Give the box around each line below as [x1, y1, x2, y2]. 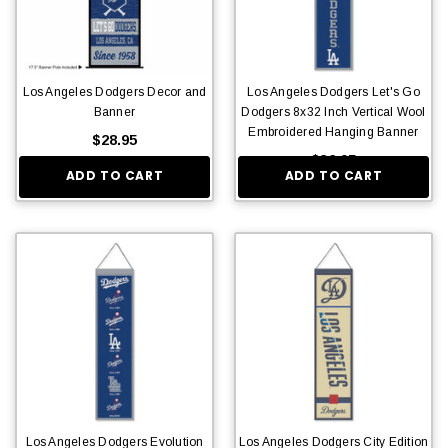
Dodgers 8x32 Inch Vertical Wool [241, 104, 426, 119]
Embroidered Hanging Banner [248, 124, 419, 139]
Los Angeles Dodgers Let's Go [247, 84, 420, 99]
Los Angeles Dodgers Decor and [22, 84, 207, 99]
